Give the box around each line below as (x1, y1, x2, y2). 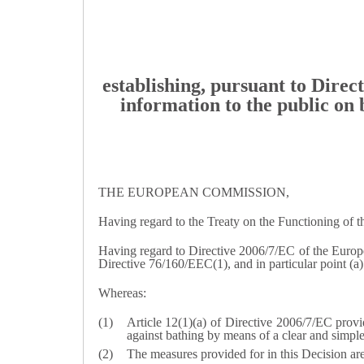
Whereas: (97, 286, 146, 300)
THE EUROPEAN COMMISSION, (97, 185, 289, 199)
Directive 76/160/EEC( (97, 257, 217, 271)
